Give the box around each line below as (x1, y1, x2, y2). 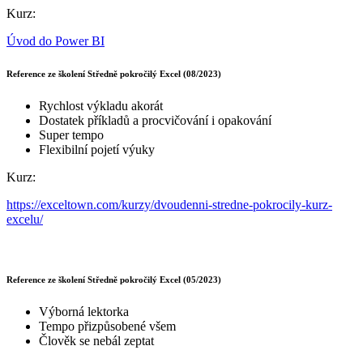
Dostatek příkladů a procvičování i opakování (39, 113, 271, 127)
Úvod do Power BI (6, 33, 105, 48)
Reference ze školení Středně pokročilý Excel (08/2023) (6, 68, 221, 79)
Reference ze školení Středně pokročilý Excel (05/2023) (6, 274, 221, 284)
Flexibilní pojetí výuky (39, 142, 155, 156)
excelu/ (6, 211, 43, 226)
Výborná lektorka (39, 304, 129, 318)
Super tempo (39, 127, 104, 142)
